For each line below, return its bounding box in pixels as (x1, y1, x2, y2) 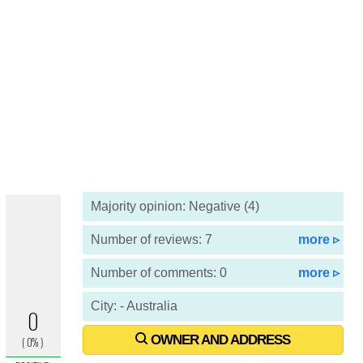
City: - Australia (90, 299, 177, 313)
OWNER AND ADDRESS (147, 332, 291, 348)
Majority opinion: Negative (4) (90, 199, 259, 213)
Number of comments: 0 (90, 266, 227, 280)
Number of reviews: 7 (90, 233, 212, 246)
